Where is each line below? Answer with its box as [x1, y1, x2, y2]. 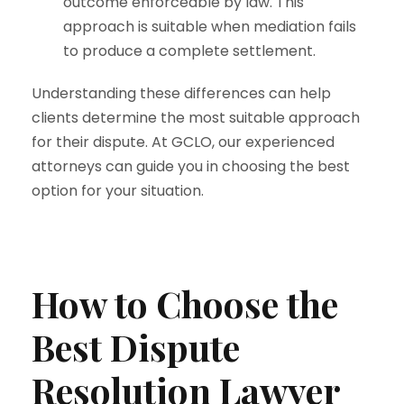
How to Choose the [32, 280, 338, 327]
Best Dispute [32, 323, 240, 371]
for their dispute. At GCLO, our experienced [32, 132, 335, 152]
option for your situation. [32, 180, 204, 201]
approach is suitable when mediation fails [63, 16, 356, 37]
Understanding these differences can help [32, 83, 331, 104]
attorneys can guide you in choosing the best [32, 156, 350, 177]
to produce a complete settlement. [63, 41, 316, 61]
